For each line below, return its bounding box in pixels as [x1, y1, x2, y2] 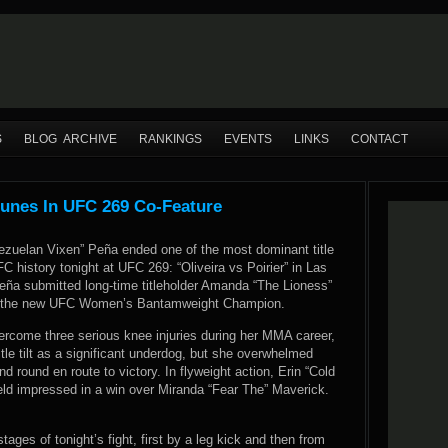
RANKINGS [139, 132, 202, 146]
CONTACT [351, 132, 408, 146]
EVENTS [224, 132, 272, 146]
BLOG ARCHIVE [24, 132, 117, 146]
